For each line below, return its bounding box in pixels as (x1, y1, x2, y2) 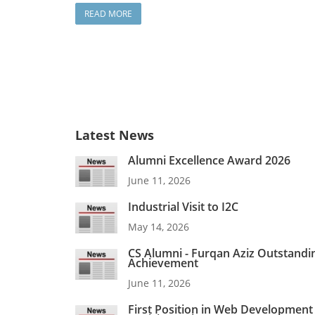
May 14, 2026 (128, 220, 189, 234)
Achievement (128, 255, 198, 271)
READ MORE (84, 8, 132, 20)
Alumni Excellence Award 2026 (128, 153, 290, 169)
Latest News (75, 127, 154, 144)
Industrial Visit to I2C (128, 199, 238, 215)
